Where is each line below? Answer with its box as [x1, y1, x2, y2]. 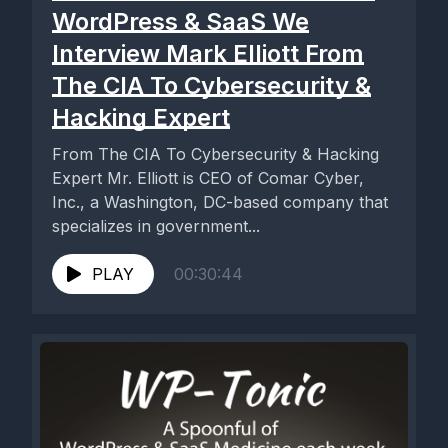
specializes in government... [52, 216, 260, 236]
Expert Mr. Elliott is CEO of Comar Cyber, [52, 168, 364, 188]
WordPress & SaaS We [52, 7, 309, 36]
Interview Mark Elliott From [52, 39, 364, 68]
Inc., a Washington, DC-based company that [52, 192, 388, 212]
